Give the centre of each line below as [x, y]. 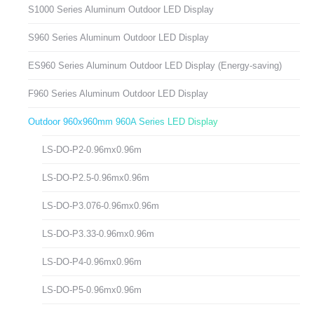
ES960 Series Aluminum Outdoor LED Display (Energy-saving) [155, 66]
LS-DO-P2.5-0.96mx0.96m [96, 178]
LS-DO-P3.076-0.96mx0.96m [101, 206]
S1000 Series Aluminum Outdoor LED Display [121, 10]
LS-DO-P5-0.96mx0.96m [92, 290]
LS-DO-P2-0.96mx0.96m [92, 150]
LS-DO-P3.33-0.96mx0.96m [98, 234]
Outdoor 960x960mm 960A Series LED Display [123, 122]
